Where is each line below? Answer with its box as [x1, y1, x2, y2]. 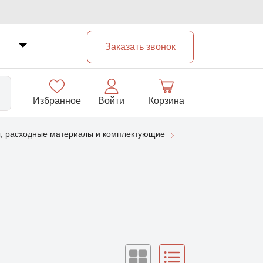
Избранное [32, 96, 81, 106]
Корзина [148, 96, 184, 106]
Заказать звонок [105, 42, 176, 52]
